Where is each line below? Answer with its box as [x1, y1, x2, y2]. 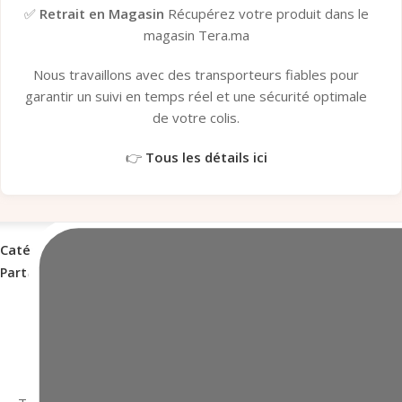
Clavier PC [76, 240, 138, 259]
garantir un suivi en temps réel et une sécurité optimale [25, 87, 368, 106]
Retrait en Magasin [39, 4, 164, 23]
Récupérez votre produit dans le [163, 4, 369, 23]
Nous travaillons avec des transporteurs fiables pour [33, 66, 360, 84]
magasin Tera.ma [143, 26, 249, 45]
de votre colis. [153, 109, 240, 127]
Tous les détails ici [144, 148, 267, 167]
